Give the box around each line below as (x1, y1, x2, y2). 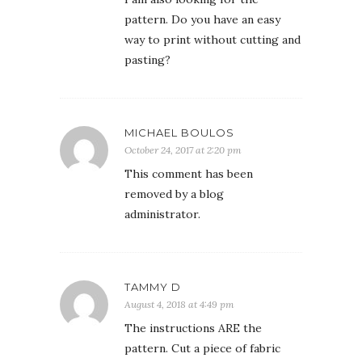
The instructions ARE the (124, 321, 262, 336)
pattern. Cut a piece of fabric (124, 341, 280, 356)
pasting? (124, 53, 170, 68)
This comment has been (124, 166, 253, 182)
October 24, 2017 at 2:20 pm (124, 144, 242, 157)
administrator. (124, 207, 200, 222)
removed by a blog (124, 187, 224, 202)
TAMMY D (124, 280, 181, 294)
